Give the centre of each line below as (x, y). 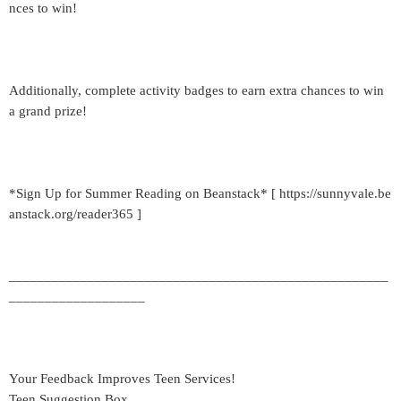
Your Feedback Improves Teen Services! (122, 379)
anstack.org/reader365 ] (75, 214)
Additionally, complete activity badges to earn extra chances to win (196, 90)
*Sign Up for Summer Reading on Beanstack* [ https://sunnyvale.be (200, 193)
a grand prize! (48, 111)
